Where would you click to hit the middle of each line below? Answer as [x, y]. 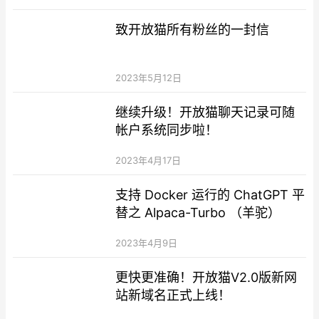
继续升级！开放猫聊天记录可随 [205, 112]
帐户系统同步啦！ [167, 130]
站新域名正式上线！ [173, 295]
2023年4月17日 [148, 160]
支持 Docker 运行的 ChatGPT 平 [210, 194]
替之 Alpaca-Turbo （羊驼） [198, 212]
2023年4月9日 [147, 242]
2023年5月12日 [149, 77]
